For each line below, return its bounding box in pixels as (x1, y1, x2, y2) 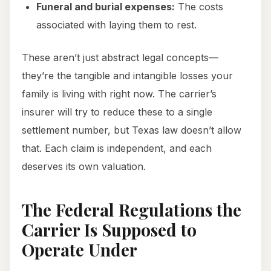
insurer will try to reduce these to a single (22, 106, 212, 119)
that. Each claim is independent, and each (22, 142, 212, 155)
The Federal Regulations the (22, 198, 241, 221)
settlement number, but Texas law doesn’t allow (22, 124, 241, 137)
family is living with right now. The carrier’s (22, 88, 217, 100)
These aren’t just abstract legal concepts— (22, 51, 218, 64)
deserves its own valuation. (22, 160, 146, 173)
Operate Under (22, 238, 137, 261)
